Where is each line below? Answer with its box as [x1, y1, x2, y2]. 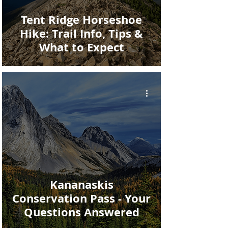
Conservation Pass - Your [12, 190, 151, 206]
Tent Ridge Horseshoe [21, 12, 142, 27]
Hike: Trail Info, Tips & [20, 25, 143, 41]
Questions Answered [23, 204, 139, 220]
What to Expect [39, 39, 124, 55]
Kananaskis [49, 177, 113, 192]
